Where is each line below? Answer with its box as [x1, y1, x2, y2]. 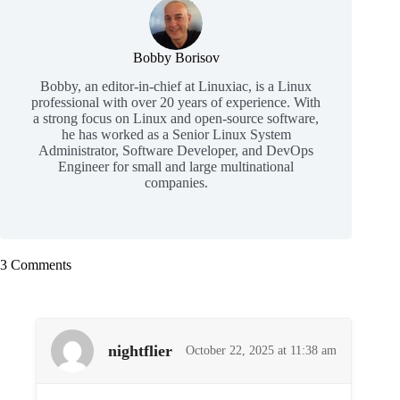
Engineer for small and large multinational [58, 159, 295, 175]
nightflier [108, 341, 172, 360]
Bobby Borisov [132, 49, 220, 65]
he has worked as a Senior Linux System [61, 127, 291, 143]
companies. [144, 175, 208, 191]
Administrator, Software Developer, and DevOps [38, 143, 314, 159]
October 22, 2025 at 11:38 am [186, 344, 337, 358]
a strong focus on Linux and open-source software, [33, 111, 320, 127]
